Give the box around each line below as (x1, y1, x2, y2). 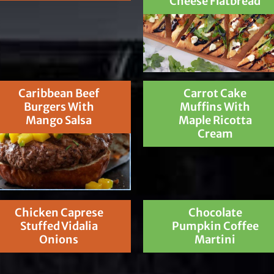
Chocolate (188, 205, 242, 220)
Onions (39, 232, 79, 246)
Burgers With (23, 99, 94, 114)
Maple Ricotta (178, 113, 252, 127)
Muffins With (180, 99, 251, 114)
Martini (194, 232, 236, 246)
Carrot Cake (183, 86, 247, 100)
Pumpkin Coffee (171, 218, 259, 233)
